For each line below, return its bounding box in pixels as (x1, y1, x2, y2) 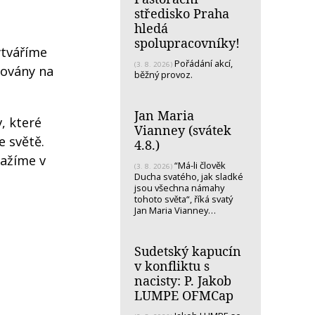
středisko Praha (134, 4, 229, 22)
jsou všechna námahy (134, 181, 224, 194)
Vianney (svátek (134, 121, 231, 139)
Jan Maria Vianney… (134, 203, 216, 217)
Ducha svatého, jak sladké (134, 169, 243, 183)
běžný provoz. (134, 67, 195, 81)
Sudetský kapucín (134, 242, 241, 259)
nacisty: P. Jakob (134, 271, 231, 289)
